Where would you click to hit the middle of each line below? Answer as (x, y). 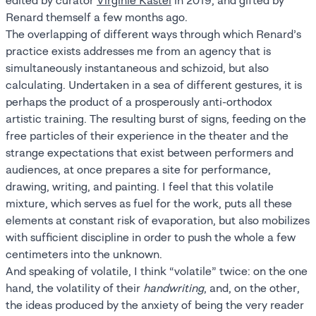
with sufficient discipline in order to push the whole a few (151, 237)
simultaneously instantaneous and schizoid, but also (137, 68)
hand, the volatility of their (74, 288)
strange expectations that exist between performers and (150, 153)
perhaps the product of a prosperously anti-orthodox (139, 102)
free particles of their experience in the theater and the (147, 136)
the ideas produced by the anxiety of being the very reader (155, 305)
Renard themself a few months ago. (97, 17)
